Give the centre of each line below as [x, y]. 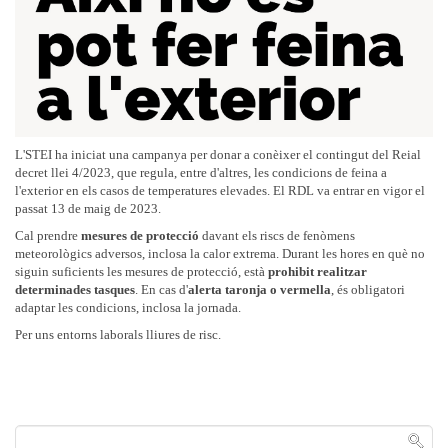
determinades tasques [75, 290]
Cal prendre [48, 236]
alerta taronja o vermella [259, 290]
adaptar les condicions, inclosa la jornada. [129, 308]
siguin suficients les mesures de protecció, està [141, 272]
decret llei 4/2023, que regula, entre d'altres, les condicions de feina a [201, 173]
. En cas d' [161, 290]
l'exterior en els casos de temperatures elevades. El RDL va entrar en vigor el [220, 191]
